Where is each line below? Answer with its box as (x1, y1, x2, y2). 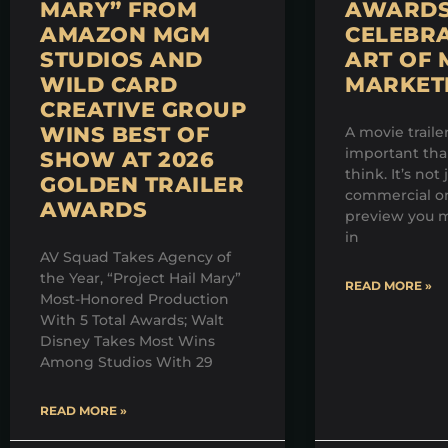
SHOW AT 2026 (40, 147, 214, 173)
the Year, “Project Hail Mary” (40, 269, 241, 288)
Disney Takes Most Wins (40, 332, 215, 351)
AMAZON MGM (40, 22, 210, 48)
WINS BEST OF (40, 122, 209, 148)
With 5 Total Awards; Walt (40, 311, 224, 330)
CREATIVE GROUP (40, 97, 246, 123)
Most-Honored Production (40, 290, 229, 309)
